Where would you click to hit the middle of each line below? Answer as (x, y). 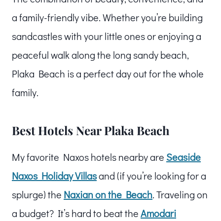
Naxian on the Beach (108, 194)
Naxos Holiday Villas (54, 175)
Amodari (158, 213)
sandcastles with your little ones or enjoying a (107, 36)
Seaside (184, 157)
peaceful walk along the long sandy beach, (100, 55)
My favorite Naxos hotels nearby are (89, 157)
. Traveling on (180, 194)
